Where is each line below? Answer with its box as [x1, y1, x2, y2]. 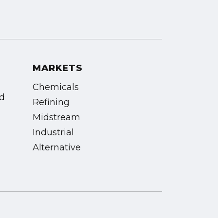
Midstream [32, 112, 80, 123]
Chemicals [32, 82, 79, 93]
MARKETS [32, 62, 83, 74]
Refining [32, 97, 70, 108]
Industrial [32, 127, 74, 138]
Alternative [32, 142, 81, 153]
